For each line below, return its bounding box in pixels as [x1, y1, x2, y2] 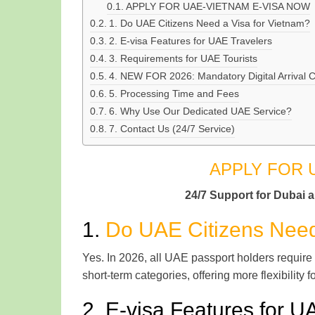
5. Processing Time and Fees [108, 87, 239, 99]
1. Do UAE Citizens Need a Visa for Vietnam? [108, 17, 310, 29]
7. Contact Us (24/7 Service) [108, 122, 235, 134]
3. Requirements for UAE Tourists [108, 52, 257, 64]
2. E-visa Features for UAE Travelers [108, 34, 272, 46]
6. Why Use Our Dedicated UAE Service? [108, 105, 292, 117]
